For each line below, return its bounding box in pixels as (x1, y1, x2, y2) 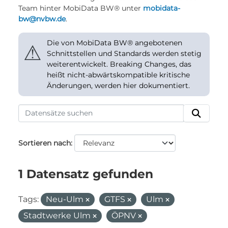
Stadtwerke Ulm (23, 211, 93, 220)
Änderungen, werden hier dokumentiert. (47, 81, 190, 90)
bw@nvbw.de (18, 14, 66, 23)
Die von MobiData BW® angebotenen (47, 38, 182, 47)
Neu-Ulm (46, 194, 85, 204)
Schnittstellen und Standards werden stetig (47, 49, 202, 58)
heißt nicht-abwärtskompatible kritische (47, 70, 190, 79)
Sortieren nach (18, 138, 71, 148)
